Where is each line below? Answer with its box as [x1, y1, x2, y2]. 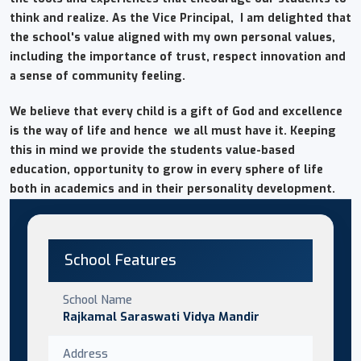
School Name [63, 291, 132, 308]
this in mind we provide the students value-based [10, 142, 295, 158]
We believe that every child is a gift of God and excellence [10, 103, 342, 119]
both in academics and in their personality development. [10, 180, 335, 197]
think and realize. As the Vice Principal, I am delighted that [10, 10, 351, 26]
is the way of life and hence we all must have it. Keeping [10, 122, 336, 139]
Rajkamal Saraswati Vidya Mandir [63, 308, 259, 325]
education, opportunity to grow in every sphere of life [10, 161, 323, 177]
